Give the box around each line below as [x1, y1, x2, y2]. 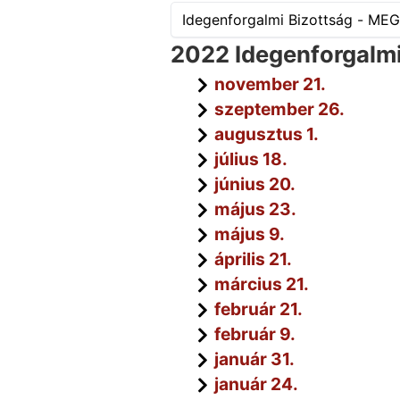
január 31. [213, 348, 295, 370]
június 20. [213, 173, 296, 195]
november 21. [213, 73, 326, 95]
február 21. [213, 298, 303, 320]
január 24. [213, 373, 298, 395]
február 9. [213, 323, 296, 345]
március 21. [213, 273, 309, 295]
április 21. [213, 248, 292, 270]
